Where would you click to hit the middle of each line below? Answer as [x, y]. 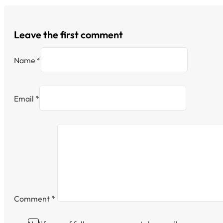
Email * [26, 98]
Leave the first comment [68, 35]
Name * [27, 60]
